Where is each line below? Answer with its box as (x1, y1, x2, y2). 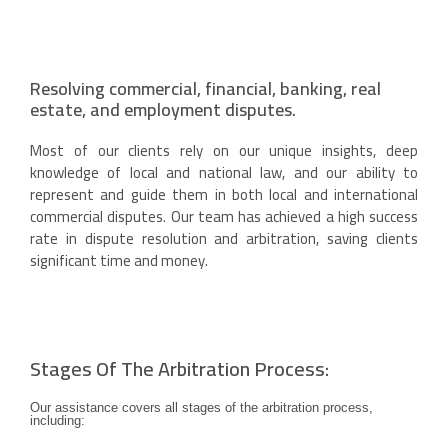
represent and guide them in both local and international (30, 180, 418, 210)
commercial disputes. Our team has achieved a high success (30, 202, 418, 232)
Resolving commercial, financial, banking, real (30, 72, 381, 106)
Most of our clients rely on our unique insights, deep (30, 136, 418, 166)
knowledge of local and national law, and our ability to (30, 158, 418, 188)
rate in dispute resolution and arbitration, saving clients (30, 224, 418, 254)
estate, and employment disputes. (30, 93, 296, 127)
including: (30, 413, 85, 429)
